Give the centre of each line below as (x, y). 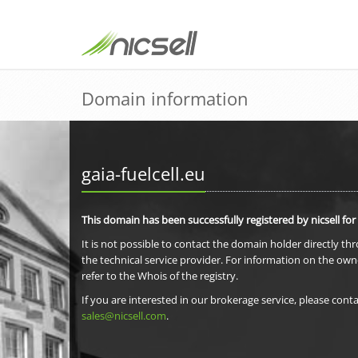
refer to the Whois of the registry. (160, 276)
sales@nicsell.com (124, 316)
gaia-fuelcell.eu (143, 173)
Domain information (165, 98)
